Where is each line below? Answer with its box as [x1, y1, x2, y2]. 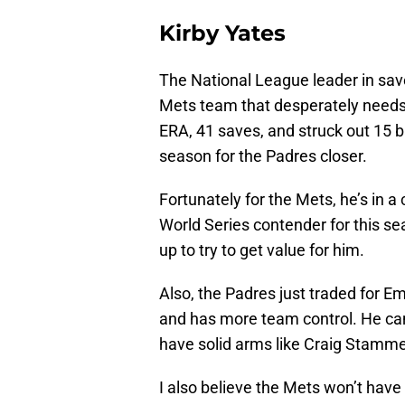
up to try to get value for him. [159, 240, 364, 259]
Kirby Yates [159, 19, 286, 46]
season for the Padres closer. [159, 146, 367, 165]
